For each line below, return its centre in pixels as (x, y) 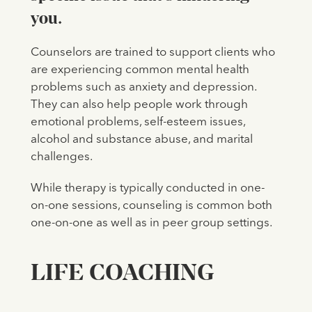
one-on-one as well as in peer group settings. (151, 224)
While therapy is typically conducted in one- (147, 189)
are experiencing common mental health (140, 70)
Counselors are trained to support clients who (153, 53)
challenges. (61, 157)
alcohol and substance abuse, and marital (141, 140)
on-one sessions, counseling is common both (151, 206)
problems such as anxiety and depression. (143, 88)
